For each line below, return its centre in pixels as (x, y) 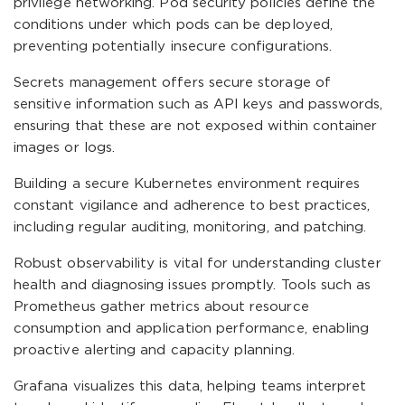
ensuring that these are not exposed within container (196, 126)
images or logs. (64, 148)
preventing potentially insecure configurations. (173, 47)
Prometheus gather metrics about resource (161, 307)
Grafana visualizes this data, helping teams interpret (190, 386)
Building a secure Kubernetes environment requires (187, 184)
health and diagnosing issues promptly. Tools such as (193, 285)
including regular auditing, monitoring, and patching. (190, 227)
